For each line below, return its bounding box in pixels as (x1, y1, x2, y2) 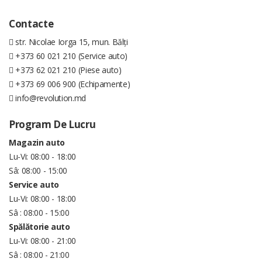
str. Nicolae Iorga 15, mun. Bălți (13, 36, 128, 47)
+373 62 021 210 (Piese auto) (13, 64, 122, 75)
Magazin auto (9, 136, 65, 148)
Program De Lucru (9, 117, 96, 131)
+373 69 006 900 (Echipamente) (13, 78, 130, 89)
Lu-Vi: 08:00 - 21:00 (9, 235, 76, 246)
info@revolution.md (15, 92, 87, 104)
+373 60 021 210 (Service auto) (13, 50, 127, 61)
